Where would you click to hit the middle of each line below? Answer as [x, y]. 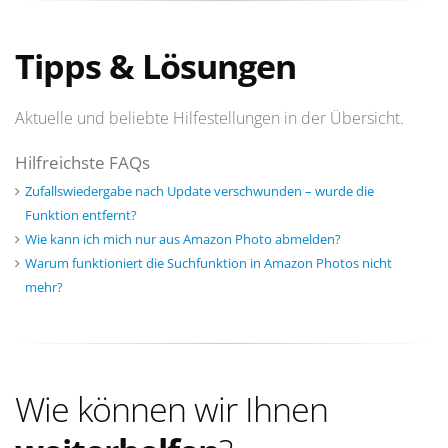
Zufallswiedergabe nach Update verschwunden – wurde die [199, 191]
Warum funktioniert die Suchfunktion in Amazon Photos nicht [208, 263]
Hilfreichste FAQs [82, 163]
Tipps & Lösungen [155, 66]
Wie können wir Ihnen [171, 409]
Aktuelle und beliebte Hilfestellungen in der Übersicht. [209, 118]
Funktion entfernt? [81, 215]
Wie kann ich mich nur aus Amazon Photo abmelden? [183, 239]
